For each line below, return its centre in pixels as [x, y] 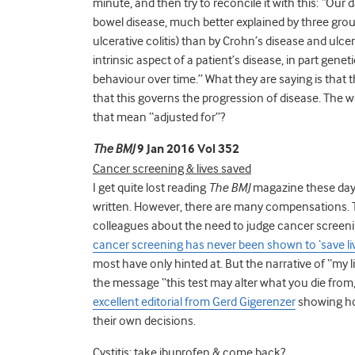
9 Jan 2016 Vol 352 [187, 149]
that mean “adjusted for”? [159, 117]
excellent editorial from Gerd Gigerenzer [194, 302]
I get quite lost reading [151, 187]
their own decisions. [144, 321]
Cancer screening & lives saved [172, 168]
